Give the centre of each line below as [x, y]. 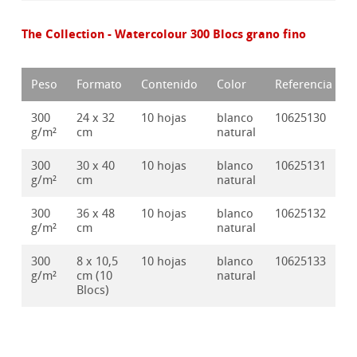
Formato [100, 85]
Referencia [304, 85]
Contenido [170, 85]
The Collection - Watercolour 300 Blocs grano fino [164, 34]
